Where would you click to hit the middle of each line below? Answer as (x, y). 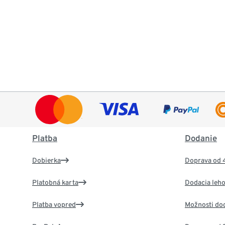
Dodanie (201, 138)
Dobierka (46, 160)
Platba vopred (54, 205)
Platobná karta (55, 183)
